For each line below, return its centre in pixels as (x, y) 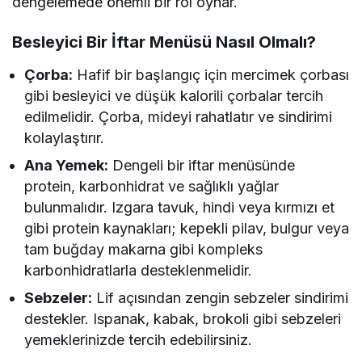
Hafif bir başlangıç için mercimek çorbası (211, 75)
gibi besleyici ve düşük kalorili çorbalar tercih (174, 96)
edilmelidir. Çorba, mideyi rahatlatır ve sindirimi (179, 117)
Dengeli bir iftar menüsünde (202, 165)
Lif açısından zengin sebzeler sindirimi (221, 298)
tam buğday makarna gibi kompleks (144, 249)
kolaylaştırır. (64, 138)
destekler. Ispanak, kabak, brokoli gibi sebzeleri (183, 319)
